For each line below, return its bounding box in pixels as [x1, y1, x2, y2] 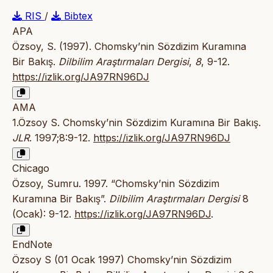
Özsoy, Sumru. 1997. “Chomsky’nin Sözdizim [12, 177, 219, 190]
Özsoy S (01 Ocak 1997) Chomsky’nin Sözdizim [12, 253, 232, 266]
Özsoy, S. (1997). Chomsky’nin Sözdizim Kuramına [12, 40, 246, 53]
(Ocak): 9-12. [12, 208, 74, 221]
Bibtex [61, 10, 93, 23]
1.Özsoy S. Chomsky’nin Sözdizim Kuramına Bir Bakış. [12, 116, 261, 129]
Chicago [12, 162, 49, 175]
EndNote [12, 238, 52, 251]
